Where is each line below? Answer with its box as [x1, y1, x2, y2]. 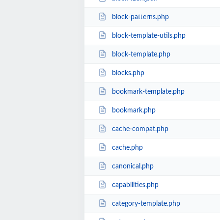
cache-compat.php [111, 125, 168, 133]
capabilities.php [111, 181, 159, 189]
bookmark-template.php [111, 88, 185, 95]
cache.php [111, 144, 143, 151]
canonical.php [111, 163, 154, 170]
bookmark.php [111, 107, 156, 114]
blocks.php [111, 69, 144, 77]
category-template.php [111, 200, 180, 207]
